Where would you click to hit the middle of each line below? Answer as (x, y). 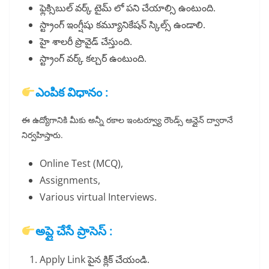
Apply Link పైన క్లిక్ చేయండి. (95, 260)
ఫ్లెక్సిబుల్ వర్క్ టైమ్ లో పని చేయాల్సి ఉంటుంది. (128, 8)
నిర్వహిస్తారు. (42, 135)
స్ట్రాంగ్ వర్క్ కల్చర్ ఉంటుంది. (93, 59)
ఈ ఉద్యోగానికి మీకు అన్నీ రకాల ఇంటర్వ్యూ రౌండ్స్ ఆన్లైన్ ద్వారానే (127, 120)
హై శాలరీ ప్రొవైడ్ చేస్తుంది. (86, 42)
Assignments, (70, 180)
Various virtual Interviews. (98, 197)
